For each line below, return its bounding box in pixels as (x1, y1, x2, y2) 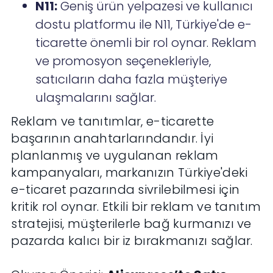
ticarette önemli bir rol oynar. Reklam (35, 34, 257, 52)
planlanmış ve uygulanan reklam (11, 147, 219, 165)
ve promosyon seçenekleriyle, (35, 52, 211, 70)
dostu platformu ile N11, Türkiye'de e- (35, 16, 252, 34)
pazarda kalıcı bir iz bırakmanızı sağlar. (11, 232, 253, 250)
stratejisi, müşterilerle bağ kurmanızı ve (11, 215, 252, 233)
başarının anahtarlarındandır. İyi (11, 130, 214, 147)
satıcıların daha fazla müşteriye (35, 71, 228, 88)
